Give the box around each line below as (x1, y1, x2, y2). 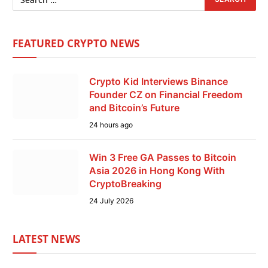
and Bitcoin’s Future (89, 102, 179, 114)
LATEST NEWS (13, 232, 80, 246)
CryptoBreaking (89, 178, 162, 190)
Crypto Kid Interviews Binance (89, 75, 228, 88)
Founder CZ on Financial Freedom (89, 89, 242, 101)
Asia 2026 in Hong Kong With (89, 165, 225, 177)
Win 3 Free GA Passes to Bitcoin (89, 151, 236, 164)
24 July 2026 (89, 196, 133, 206)
